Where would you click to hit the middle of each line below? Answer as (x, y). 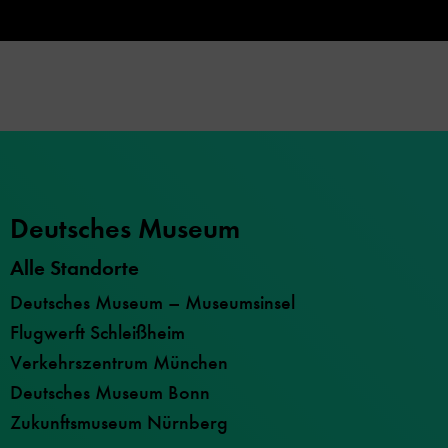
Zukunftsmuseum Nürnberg (119, 423)
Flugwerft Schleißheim (97, 333)
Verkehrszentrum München (119, 363)
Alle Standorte (74, 268)
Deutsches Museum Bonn (110, 393)
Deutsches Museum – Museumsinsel (152, 303)
